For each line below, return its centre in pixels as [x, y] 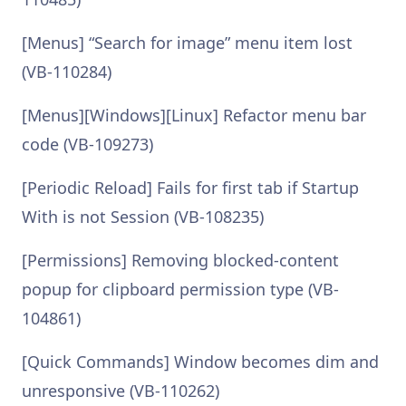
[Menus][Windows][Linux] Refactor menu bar [194, 115]
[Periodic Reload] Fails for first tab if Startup [190, 188]
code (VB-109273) [87, 144]
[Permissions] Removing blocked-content [180, 260]
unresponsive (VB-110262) [121, 391]
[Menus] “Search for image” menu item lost [187, 43]
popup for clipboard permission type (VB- [180, 289]
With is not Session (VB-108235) [143, 217]
